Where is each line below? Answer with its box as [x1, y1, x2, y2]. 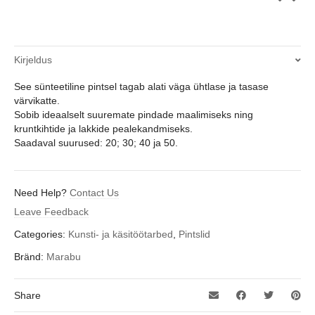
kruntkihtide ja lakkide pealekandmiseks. [14, 123, 193, 135]
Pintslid [179, 229, 210, 240]
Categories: [14, 229, 68, 240]
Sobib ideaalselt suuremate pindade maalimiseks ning [14, 109, 253, 121]
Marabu [46, 251, 81, 263]
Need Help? [14, 187, 70, 199]
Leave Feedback [14, 206, 89, 218]
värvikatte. [14, 95, 60, 107]
